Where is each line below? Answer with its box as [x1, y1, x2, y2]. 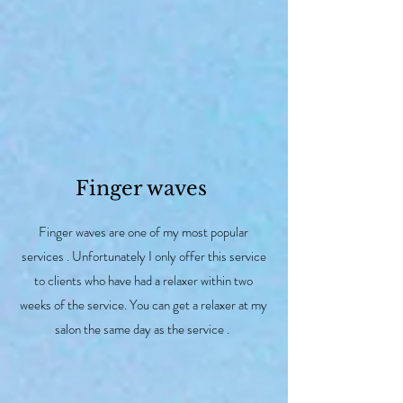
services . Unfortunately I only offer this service [21, 246, 266, 266]
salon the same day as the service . [55, 318, 232, 339]
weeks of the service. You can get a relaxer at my [20, 294, 267, 315]
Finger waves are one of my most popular [39, 221, 248, 242]
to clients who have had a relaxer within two [34, 270, 253, 291]
